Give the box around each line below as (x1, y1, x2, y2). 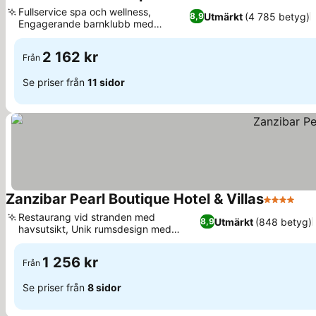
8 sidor (87, 281, 121, 293)
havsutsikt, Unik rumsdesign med (18, 223, 171, 235)
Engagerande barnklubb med (18, 18, 154, 30)
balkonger (18, 235, 65, 247)
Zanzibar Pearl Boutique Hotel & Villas (6, 190, 264, 207)
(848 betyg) (255, 215, 312, 228)
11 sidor (87, 75, 125, 88)
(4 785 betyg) (244, 10, 310, 23)
